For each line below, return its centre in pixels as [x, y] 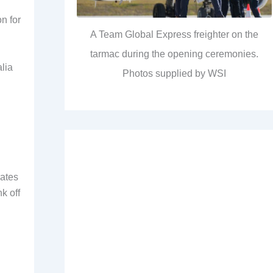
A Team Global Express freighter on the [174, 35]
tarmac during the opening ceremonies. [174, 54]
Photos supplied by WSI [174, 74]
